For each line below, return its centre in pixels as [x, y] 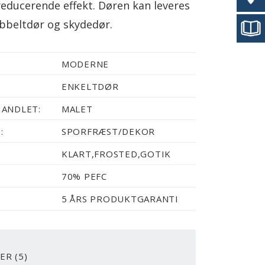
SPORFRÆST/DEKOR [108, 131]
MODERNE [85, 64]
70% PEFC [84, 176]
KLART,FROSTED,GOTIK [116, 154]
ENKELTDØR [90, 86]
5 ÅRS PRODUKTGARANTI [120, 199]
